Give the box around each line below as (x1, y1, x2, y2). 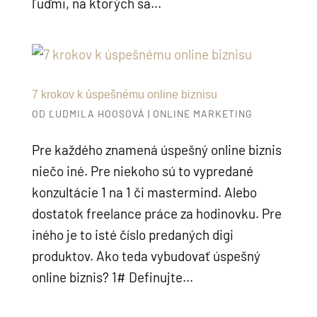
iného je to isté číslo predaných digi (31, 226, 234, 243)
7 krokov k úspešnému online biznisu (31, 88, 217, 100)
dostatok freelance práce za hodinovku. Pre (31, 205, 282, 221)
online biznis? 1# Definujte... (31, 269, 193, 285)
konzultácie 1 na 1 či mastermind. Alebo (31, 184, 257, 200)
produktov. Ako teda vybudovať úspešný (31, 248, 260, 264)
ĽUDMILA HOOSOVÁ (48, 108, 145, 120)
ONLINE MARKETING (152, 108, 253, 120)
